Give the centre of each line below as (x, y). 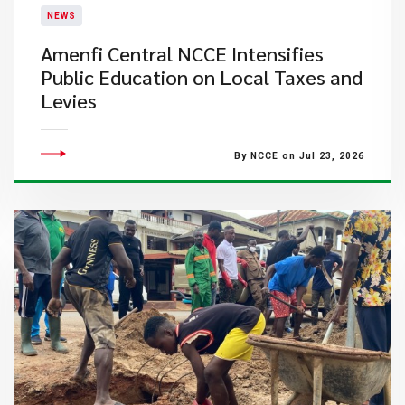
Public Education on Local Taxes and (201, 77)
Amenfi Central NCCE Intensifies (182, 53)
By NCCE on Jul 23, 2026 (299, 156)
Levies (68, 100)
